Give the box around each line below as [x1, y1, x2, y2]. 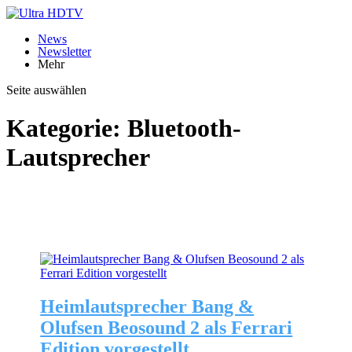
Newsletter [38, 45, 91, 58]
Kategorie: [6, 114, 127, 143]
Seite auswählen [6, 83, 86, 97]
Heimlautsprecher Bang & [40, 295, 255, 317]
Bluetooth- [127, 114, 241, 143]
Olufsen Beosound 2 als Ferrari [40, 317, 293, 338]
